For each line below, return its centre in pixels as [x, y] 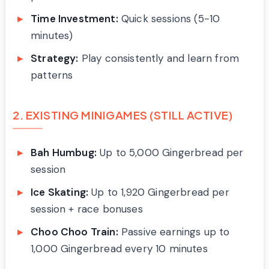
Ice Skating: [60, 192]
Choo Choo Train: [74, 231]
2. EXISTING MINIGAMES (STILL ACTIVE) [122, 115]
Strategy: [55, 58]
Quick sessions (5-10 [169, 18]
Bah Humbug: [64, 152]
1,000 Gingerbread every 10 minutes [119, 248]
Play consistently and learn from [159, 58]
